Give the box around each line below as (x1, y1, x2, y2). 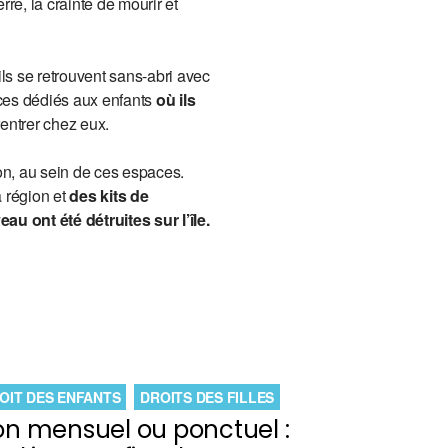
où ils (155, 88, 196, 111)
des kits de (69, 184, 149, 207)
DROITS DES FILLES (140, 387, 275, 407)
